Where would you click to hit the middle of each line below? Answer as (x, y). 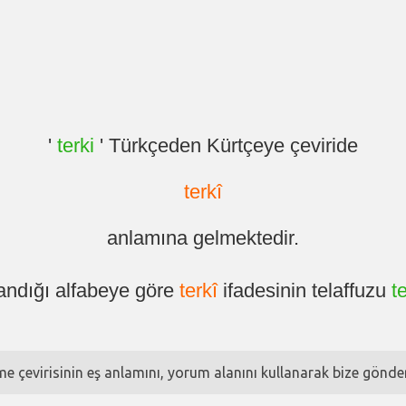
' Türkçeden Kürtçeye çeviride (226, 145)
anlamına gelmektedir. (203, 237)
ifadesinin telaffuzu (304, 290)
